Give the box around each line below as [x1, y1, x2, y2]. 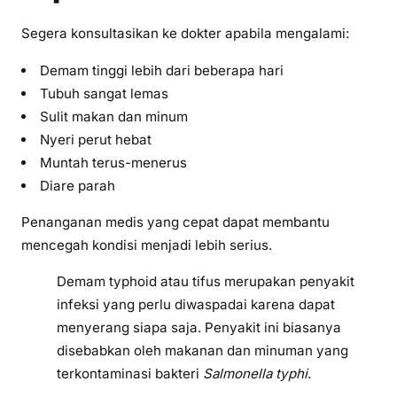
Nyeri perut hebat [40, 130, 152, 148]
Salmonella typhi [203, 364, 307, 382]
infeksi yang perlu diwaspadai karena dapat [57, 295, 335, 313]
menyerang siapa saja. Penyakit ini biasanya [57, 318, 341, 336]
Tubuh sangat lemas [40, 84, 169, 102]
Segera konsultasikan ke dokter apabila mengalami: [21, 25, 349, 43]
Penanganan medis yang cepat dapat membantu [21, 213, 330, 230]
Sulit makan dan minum [40, 107, 189, 125]
